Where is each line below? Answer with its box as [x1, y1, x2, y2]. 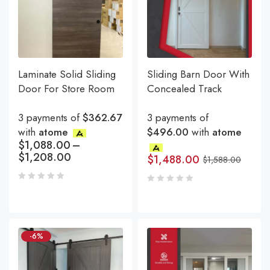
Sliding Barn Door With [147, 67, 250, 82]
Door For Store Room [18, 81, 115, 96]
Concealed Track [147, 81, 222, 96]
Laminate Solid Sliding [18, 67, 116, 82]
